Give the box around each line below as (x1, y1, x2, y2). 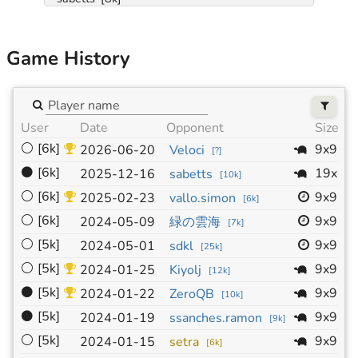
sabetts (169, 165, 213, 184)
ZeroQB (169, 285, 214, 304)
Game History (6, 45, 130, 71)
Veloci (169, 141, 205, 160)
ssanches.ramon (169, 309, 262, 328)
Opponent (166, 119, 224, 137)
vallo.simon (169, 189, 236, 208)
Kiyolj (169, 261, 201, 280)
